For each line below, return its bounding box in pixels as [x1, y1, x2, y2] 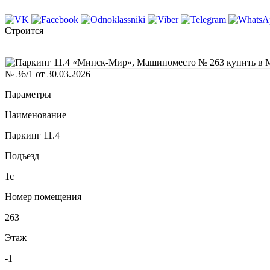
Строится [5, 25, 43, 36]
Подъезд [5, 151, 39, 162]
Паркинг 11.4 [5, 130, 60, 141]
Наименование [5, 110, 66, 121]
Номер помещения [5, 192, 81, 202]
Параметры [5, 89, 51, 100]
